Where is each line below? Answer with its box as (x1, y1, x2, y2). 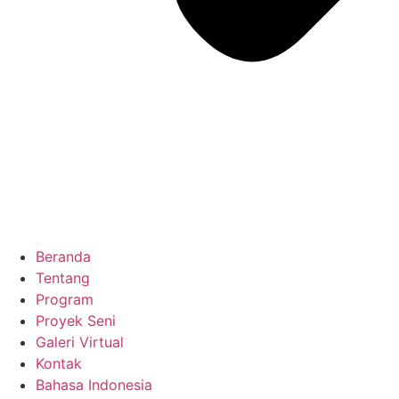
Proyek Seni (36, 312, 116, 330)
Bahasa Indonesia (36, 376, 152, 394)
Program (36, 290, 94, 308)
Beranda (36, 248, 91, 265)
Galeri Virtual (36, 333, 124, 351)
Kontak (36, 354, 82, 372)
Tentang (36, 269, 90, 287)
